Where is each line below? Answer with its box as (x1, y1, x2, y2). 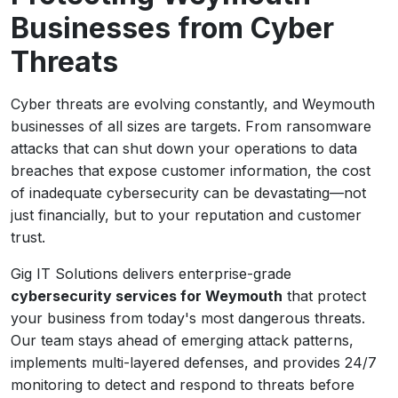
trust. (11, 228, 45, 246)
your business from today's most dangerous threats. (11, 309, 365, 327)
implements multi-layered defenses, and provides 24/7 (11, 354, 377, 371)
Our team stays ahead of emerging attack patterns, (11, 331, 354, 349)
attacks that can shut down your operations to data (11, 139, 357, 157)
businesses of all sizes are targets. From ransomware (11, 117, 371, 135)
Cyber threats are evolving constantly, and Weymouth (11, 95, 375, 113)
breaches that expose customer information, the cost (11, 162, 370, 179)
